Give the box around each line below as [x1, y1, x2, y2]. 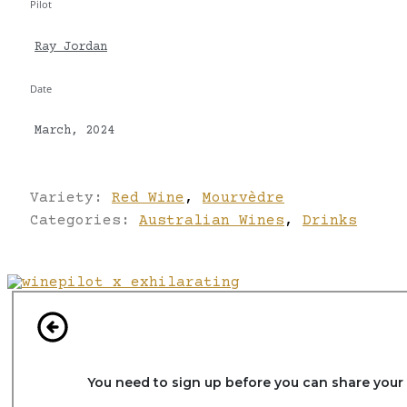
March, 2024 [35, 124, 114, 139]
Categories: [30, 212, 139, 229]
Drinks [303, 212, 357, 229]
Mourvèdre [203, 189, 284, 206]
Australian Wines [139, 212, 284, 229]
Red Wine [112, 189, 184, 206]
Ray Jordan [35, 39, 107, 55]
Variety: [30, 189, 112, 206]
